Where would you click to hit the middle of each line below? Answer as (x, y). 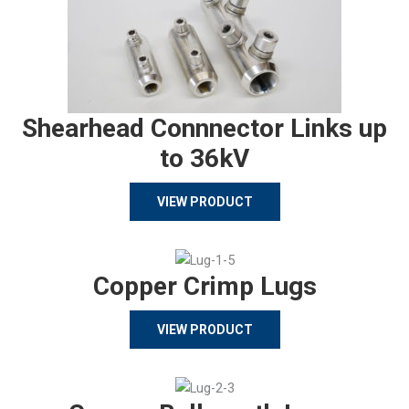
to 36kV (204, 158)
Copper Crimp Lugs (204, 287)
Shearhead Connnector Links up (204, 128)
